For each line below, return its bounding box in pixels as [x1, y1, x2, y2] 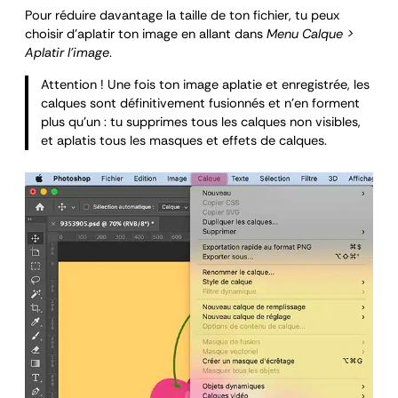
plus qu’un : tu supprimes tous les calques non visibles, [41, 113, 362, 131]
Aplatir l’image [25, 44, 109, 62]
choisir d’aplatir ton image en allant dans [25, 26, 267, 44]
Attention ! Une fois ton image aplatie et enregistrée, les [41, 76, 370, 93]
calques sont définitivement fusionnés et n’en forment [41, 94, 361, 112]
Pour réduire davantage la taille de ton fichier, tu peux [25, 7, 339, 25]
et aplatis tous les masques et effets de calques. [41, 131, 328, 149]
